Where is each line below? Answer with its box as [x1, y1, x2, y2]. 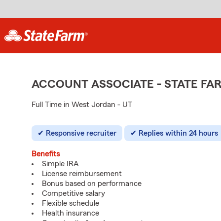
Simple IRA [42, 160, 79, 168]
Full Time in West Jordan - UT [32, 101, 132, 109]
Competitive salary [42, 189, 105, 197]
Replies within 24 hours [139, 129, 218, 137]
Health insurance [42, 209, 99, 217]
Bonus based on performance [42, 180, 142, 187]
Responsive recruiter [46, 129, 116, 137]
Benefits [32, 150, 60, 158]
